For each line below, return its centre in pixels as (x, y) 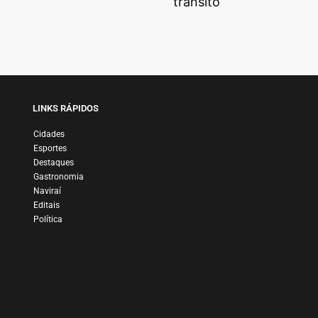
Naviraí (47, 191)
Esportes (50, 149)
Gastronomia (58, 177)
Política (48, 220)
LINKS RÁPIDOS (65, 109)
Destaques (53, 163)
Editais (46, 205)
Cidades (49, 135)
